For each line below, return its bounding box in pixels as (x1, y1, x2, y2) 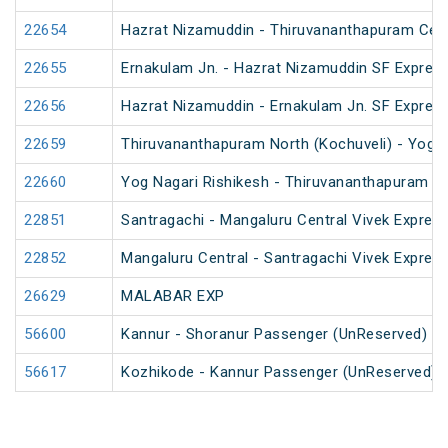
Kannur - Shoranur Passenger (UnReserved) (121, 325, 427, 344)
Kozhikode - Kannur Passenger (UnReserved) (121, 363, 437, 382)
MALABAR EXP (121, 287, 225, 306)
